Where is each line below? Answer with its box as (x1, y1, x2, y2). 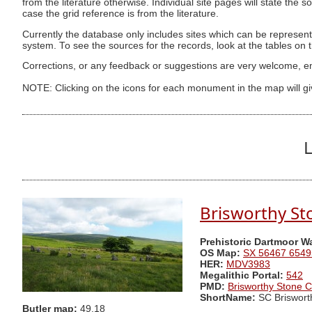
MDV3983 (226, 259, 270, 270)
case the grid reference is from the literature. (22, 8, 219, 19)
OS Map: (200, 248, 240, 259)
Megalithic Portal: (200, 270, 283, 281)
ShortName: (200, 292, 256, 304)
